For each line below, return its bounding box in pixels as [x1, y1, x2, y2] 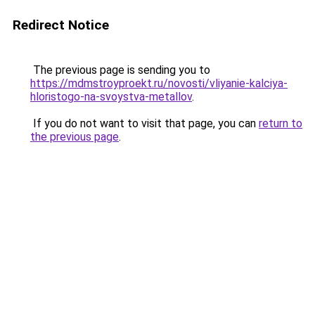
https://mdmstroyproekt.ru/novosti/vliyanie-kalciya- [30, 77, 288, 90]
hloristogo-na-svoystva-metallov [30, 90, 192, 103]
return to [259, 117, 302, 130]
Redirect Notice [13, 17, 109, 33]
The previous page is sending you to [30, 63, 210, 77]
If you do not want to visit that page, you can [30, 117, 259, 130]
